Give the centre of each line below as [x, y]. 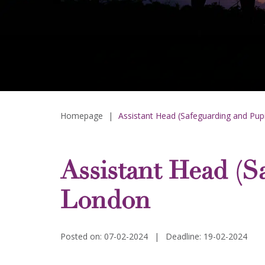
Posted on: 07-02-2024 [104, 237]
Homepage [82, 116]
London [105, 203]
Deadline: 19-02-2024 [206, 237]
